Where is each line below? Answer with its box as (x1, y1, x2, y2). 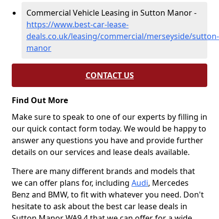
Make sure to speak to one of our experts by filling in (12, 111, 207, 122)
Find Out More (12, 95, 68, 106)
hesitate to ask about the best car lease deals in (12, 201, 187, 212)
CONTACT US (85, 70, 134, 81)
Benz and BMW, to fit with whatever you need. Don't (12, 189, 204, 200)
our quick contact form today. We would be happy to (12, 123, 206, 134)
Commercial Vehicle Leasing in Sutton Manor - (26, 7, 197, 18)
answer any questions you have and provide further (12, 135, 203, 146)
